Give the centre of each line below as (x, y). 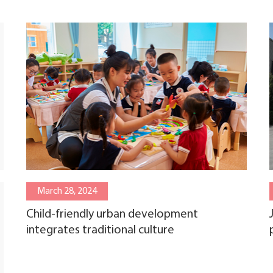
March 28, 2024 (67, 191)
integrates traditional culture (100, 230)
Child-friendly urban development (112, 214)
